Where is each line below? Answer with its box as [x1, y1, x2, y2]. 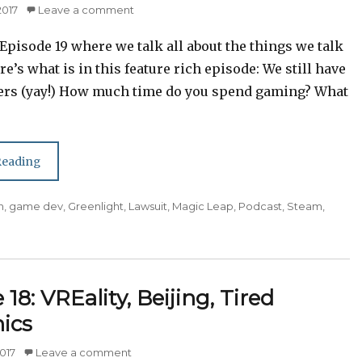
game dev [9, 200, 64, 213]
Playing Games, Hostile [124, 143, 322, 164]
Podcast [238, 200, 283, 213]
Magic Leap [172, 200, 234, 213]
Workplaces [174, 172, 273, 193]
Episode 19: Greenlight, [128, 114, 319, 135]
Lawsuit [128, 200, 168, 213]
